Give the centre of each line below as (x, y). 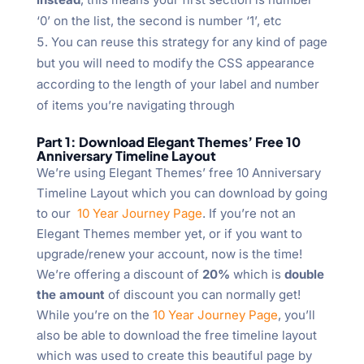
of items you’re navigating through (135, 106)
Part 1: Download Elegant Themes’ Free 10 (168, 142)
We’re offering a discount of (117, 275)
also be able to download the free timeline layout (176, 336)
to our (56, 214)
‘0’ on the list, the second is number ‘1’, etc (159, 21)
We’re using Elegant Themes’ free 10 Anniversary (178, 173)
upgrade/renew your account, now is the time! (169, 254)
